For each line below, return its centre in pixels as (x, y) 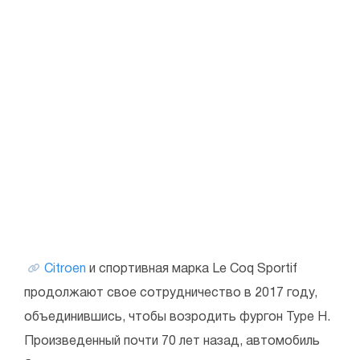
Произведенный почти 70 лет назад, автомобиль (172, 342)
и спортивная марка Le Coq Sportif (192, 269)
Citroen (65, 269)
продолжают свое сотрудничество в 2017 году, (171, 293)
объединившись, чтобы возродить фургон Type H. (177, 317)
